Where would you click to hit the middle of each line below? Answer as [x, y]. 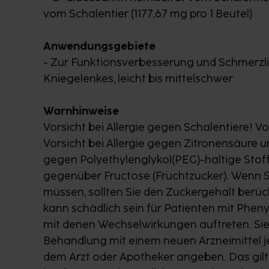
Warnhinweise [81, 111]
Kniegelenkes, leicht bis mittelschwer [138, 79]
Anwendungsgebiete [99, 46]
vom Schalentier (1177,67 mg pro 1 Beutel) [148, 14]
